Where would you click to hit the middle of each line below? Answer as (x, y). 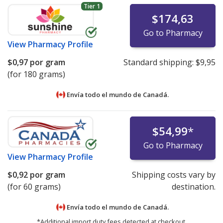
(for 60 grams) (34, 186)
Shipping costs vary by (173, 174)
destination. (193, 186)
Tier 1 (92, 6)
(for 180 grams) (36, 74)
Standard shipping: (159, 62)
